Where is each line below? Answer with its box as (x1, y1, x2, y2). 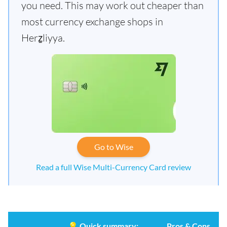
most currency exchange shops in (21, 15, 163, 28)
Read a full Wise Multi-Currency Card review (36, 162, 191, 172)
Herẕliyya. (21, 31, 65, 44)
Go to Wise (94, 142, 133, 152)
